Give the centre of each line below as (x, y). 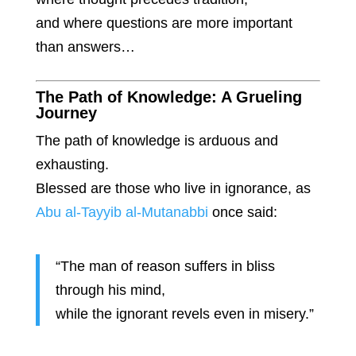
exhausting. (72, 165)
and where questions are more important (164, 23)
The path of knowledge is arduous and (157, 141)
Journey (66, 113)
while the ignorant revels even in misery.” (184, 314)
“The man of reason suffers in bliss (165, 267)
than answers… (85, 47)
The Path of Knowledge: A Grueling (168, 97)
